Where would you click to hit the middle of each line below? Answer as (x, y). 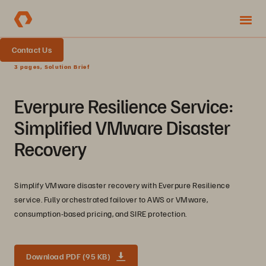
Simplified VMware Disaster (122, 127)
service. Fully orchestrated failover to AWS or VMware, (111, 199)
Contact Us (32, 50)
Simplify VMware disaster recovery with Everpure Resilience (122, 185)
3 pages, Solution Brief (52, 66)
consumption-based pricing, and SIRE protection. (101, 213)
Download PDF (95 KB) (68, 256)
